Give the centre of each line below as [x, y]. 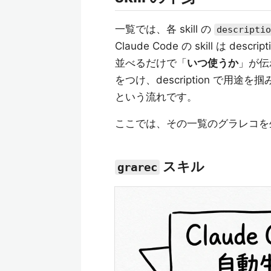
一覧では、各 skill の [165, 29]
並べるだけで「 [151, 63]
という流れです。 [156, 97]
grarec [137, 168]
